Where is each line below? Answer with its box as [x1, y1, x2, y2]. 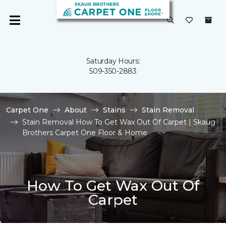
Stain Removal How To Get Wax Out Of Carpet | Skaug [22, 118, 215, 127]
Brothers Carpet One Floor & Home [22, 128, 147, 137]
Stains [103, 105, 126, 115]
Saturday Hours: [86, 56, 140, 66]
